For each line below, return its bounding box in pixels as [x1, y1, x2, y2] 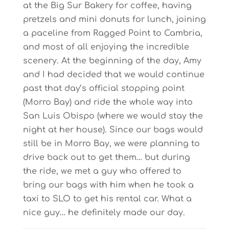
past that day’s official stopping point [22, 84, 185, 93]
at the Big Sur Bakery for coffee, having [22, 1, 192, 10]
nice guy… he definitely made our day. [22, 208, 185, 217]
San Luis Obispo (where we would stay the [22, 111, 203, 121]
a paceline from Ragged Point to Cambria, [22, 29, 202, 38]
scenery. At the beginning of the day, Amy [22, 56, 201, 65]
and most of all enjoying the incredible [22, 42, 189, 52]
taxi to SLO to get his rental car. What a [22, 194, 192, 203]
